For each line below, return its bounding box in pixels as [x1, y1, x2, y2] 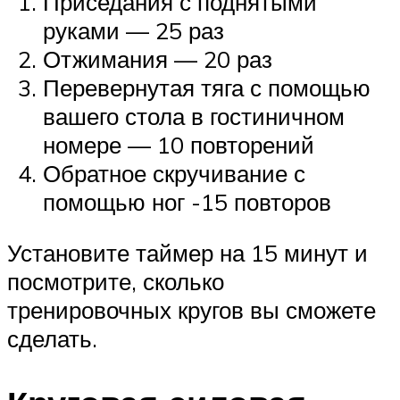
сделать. [7, 324, 97, 354]
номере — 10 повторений [43, 129, 314, 159]
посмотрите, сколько [7, 267, 224, 296]
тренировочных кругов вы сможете [7, 296, 376, 325]
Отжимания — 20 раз [43, 44, 272, 73]
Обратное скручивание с [43, 158, 305, 187]
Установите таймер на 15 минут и [7, 238, 368, 268]
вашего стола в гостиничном [43, 101, 345, 130]
